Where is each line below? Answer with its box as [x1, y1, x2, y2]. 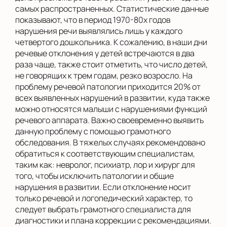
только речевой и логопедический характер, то [15, 192, 193, 204]
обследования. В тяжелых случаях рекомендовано [15, 136, 205, 148]
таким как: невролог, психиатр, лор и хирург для [15, 159, 195, 170]
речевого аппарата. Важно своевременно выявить [15, 114, 204, 126]
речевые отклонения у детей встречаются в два [15, 47, 195, 59]
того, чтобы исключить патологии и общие [15, 170, 174, 181]
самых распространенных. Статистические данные [15, 3, 209, 14]
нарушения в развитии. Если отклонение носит [15, 181, 191, 193]
